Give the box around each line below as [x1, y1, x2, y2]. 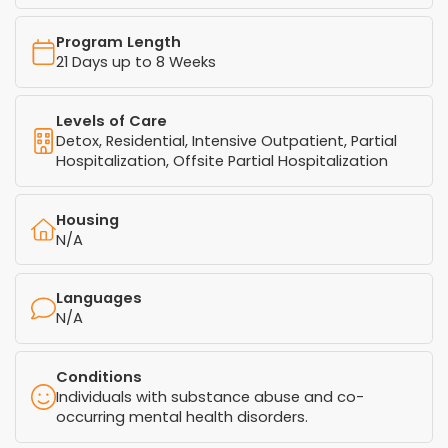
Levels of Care [56, 110, 168, 131]
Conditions [56, 367, 143, 388]
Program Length [56, 32, 182, 53]
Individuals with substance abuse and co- [56, 387, 365, 408]
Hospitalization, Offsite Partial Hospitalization [56, 150, 389, 171]
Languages [56, 288, 143, 309]
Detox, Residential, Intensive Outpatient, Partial [56, 130, 398, 151]
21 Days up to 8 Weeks [56, 52, 217, 73]
